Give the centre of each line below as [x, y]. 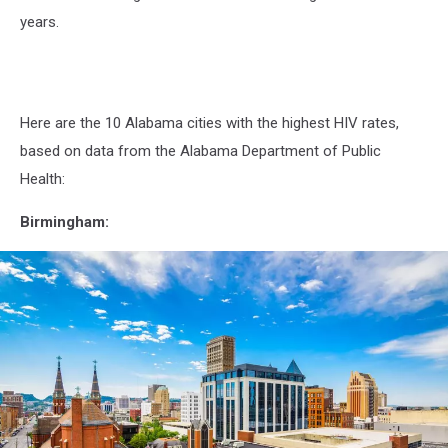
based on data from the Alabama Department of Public [200, 150]
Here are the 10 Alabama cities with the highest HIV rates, [209, 122]
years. [39, 21]
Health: [42, 178]
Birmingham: [64, 221]
